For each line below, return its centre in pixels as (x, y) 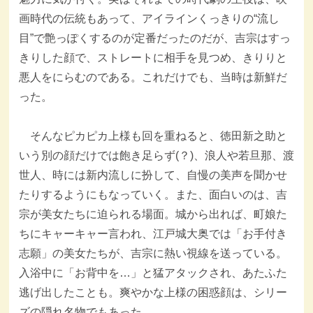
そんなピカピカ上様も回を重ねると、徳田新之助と (153, 136)
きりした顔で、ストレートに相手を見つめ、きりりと (153, 57)
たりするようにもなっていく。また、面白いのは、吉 (153, 194)
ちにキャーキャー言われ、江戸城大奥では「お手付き (153, 233)
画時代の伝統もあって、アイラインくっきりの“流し (149, 18)
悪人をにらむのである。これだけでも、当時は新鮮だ (153, 77)
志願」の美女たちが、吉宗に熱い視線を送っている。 (153, 253)
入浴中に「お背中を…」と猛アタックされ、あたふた (153, 272)
